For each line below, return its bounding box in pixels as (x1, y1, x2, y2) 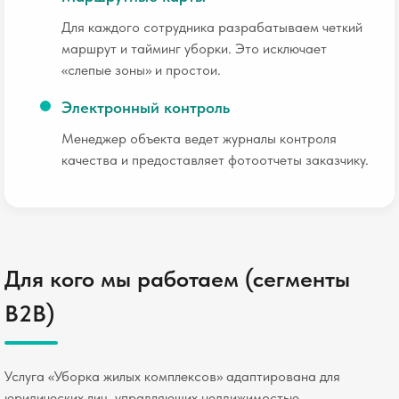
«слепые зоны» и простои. (61, 61, 221, 78)
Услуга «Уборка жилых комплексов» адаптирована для (4, 368, 340, 385)
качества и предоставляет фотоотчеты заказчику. (61, 151, 369, 168)
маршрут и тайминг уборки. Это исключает (61, 40, 327, 57)
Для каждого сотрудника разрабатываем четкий (61, 19, 362, 36)
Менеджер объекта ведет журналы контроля (61, 130, 337, 147)
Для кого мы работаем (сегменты (4, 265, 350, 292)
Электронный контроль (61, 98, 230, 117)
